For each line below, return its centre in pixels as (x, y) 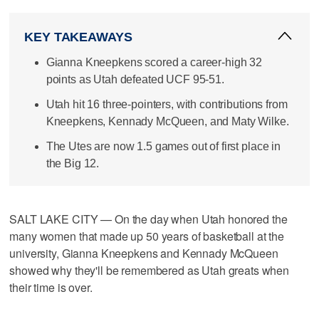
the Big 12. (73, 164)
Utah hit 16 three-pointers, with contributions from (167, 104)
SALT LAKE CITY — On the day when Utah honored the (148, 219)
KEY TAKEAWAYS (78, 37)
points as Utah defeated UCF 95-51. (135, 79)
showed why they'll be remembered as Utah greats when (150, 270)
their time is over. (51, 287)
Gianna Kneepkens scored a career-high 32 (154, 62)
